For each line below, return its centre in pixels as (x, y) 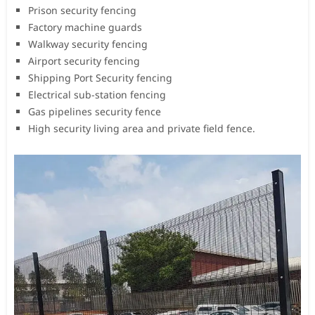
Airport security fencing (84, 60)
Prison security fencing (82, 10)
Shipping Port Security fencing (100, 77)
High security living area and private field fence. (142, 128)
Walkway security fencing (88, 44)
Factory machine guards (85, 27)
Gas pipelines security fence (95, 111)
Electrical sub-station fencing (97, 94)
